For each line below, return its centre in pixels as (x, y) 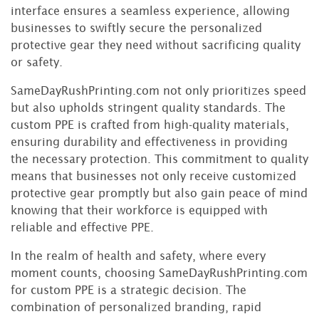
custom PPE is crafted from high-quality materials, (150, 125)
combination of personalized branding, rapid (136, 307)
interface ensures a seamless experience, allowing (150, 11)
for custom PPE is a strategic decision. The (129, 290)
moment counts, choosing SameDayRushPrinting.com (159, 273)
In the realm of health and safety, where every (138, 256)
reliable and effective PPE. (82, 228)
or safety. (37, 62)
